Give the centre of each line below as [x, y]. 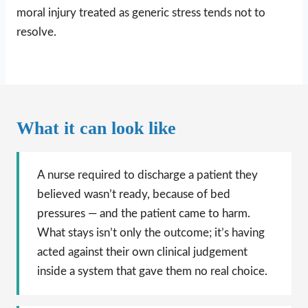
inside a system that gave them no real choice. [152, 271]
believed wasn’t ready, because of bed [134, 194]
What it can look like [96, 128]
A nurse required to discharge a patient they [147, 175]
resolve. [36, 32]
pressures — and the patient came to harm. [144, 213]
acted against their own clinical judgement [142, 252]
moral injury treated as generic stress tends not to [141, 12]
